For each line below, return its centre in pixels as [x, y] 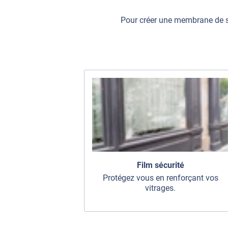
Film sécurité [160, 165]
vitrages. [160, 188]
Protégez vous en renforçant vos [160, 178]
